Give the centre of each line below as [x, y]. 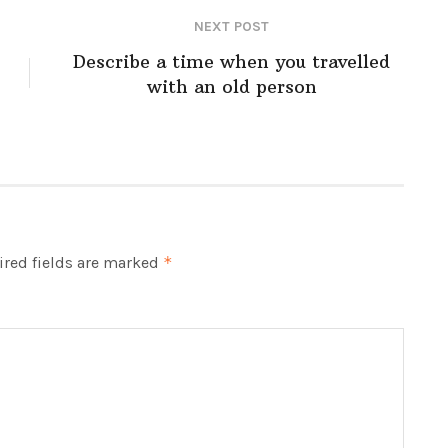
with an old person [231, 86]
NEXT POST [231, 26]
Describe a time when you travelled [231, 61]
